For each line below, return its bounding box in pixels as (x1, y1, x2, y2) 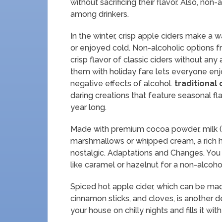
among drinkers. (70, 9, 129, 19)
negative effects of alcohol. (70, 79, 172, 88)
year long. (70, 103, 107, 112)
